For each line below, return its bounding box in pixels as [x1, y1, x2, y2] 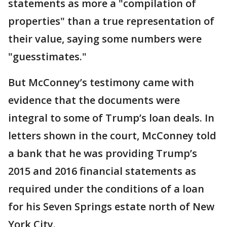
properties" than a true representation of [8, 14, 214, 28]
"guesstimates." [8, 50, 87, 63]
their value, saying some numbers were [8, 32, 202, 46]
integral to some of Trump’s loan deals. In [8, 111, 214, 125]
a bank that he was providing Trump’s [8, 146, 197, 160]
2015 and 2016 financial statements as [8, 164, 196, 178]
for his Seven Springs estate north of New [8, 200, 214, 213]
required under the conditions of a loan [8, 182, 204, 196]
